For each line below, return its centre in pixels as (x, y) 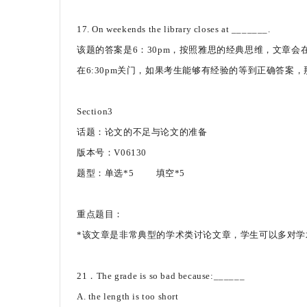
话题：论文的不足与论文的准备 (142, 132)
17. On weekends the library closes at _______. (174, 29)
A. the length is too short (128, 296)
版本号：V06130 (112, 152)
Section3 (95, 111)
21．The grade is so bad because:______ (161, 276)
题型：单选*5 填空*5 (131, 173)
